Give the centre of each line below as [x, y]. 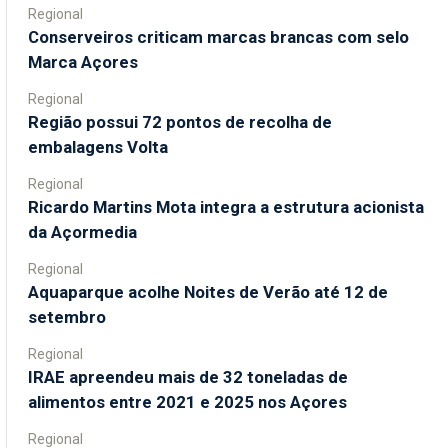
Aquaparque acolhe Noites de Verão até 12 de [208, 291]
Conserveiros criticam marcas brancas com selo [218, 36]
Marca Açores [83, 61]
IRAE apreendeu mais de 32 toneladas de [188, 376]
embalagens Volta [98, 146]
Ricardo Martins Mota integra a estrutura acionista [226, 206]
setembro [67, 316]
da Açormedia [82, 231]
